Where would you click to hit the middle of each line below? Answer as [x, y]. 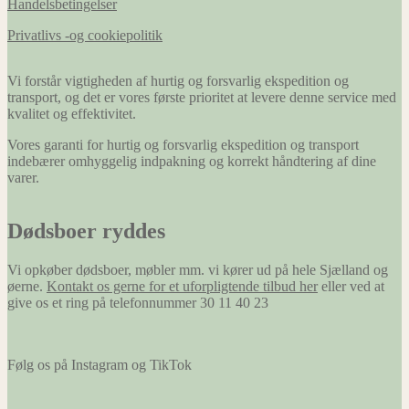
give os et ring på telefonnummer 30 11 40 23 [138, 302]
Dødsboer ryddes [86, 231]
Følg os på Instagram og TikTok [100, 364]
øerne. [27, 286]
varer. [23, 177]
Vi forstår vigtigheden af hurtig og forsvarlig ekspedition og [178, 80]
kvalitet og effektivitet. [72, 113]
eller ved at [351, 286]
